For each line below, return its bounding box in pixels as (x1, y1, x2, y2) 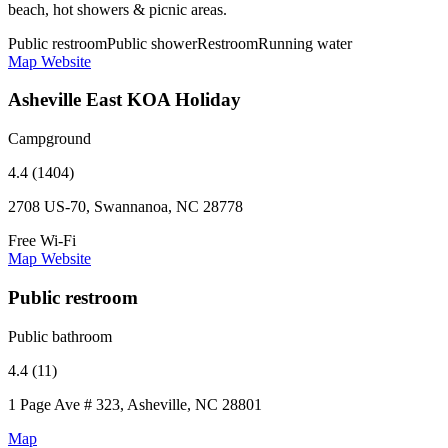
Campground (8, 130, 91, 148)
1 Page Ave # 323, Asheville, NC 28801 (8, 395, 262, 413)
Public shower (107, 34, 197, 52)
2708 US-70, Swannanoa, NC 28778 (8, 198, 243, 216)
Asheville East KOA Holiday (8, 89, 241, 111)
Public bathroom (8, 327, 112, 345)
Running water (258, 34, 352, 52)
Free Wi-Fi (8, 232, 76, 250)
